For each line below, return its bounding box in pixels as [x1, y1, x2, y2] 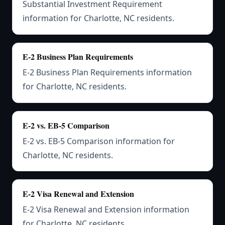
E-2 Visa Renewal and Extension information [23, 203, 189, 215]
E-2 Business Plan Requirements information [23, 67, 192, 78]
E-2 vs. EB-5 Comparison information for [23, 135, 175, 147]
